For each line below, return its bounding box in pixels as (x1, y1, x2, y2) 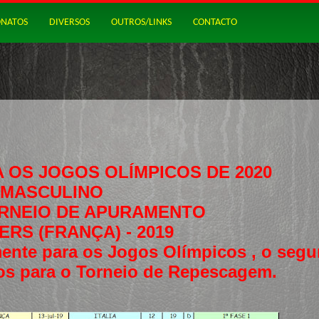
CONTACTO (193, 17, 237, 28)
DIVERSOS (49, 17, 90, 28)
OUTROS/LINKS (111, 17, 172, 28)
